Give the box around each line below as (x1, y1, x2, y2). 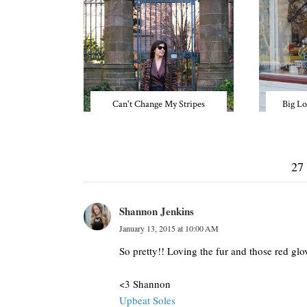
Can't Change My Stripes (112, 98, 205, 110)
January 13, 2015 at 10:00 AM (119, 223, 219, 234)
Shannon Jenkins (119, 204, 194, 219)
